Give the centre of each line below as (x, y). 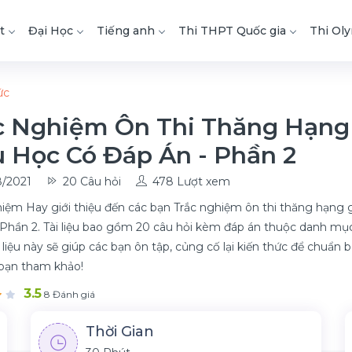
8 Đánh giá (68, 294)
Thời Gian (120, 332)
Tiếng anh (126, 31)
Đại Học (51, 31)
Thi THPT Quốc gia (232, 31)
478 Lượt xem (191, 181)
